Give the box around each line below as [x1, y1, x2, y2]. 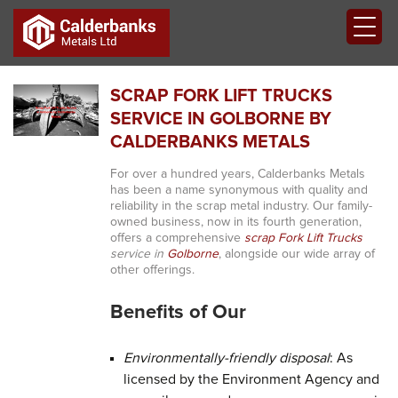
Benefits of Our [109, 303, 246, 322]
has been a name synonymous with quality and [109, 184, 368, 196]
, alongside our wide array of [218, 248, 375, 260]
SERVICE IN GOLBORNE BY [109, 110, 331, 128]
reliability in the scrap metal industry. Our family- [109, 200, 372, 212]
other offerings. [109, 264, 195, 276]
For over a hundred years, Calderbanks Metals [109, 168, 365, 180]
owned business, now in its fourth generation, [109, 216, 362, 228]
